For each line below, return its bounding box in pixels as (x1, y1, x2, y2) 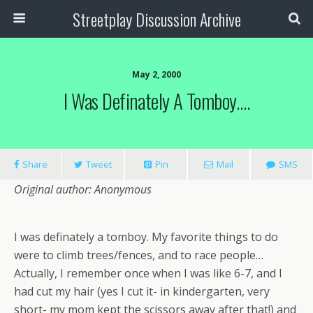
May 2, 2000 (132, 68, 181, 80)
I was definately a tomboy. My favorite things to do (14, 229, 278, 245)
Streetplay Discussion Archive (72, 6, 241, 31)
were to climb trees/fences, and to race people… (14, 247, 263, 263)
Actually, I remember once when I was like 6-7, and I (14, 265, 282, 281)
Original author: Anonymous (14, 182, 152, 197)
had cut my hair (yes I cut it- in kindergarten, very (14, 284, 270, 299)
